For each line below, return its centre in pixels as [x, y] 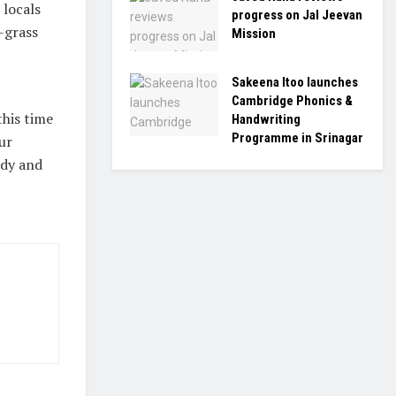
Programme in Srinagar [297, 137]
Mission [254, 34]
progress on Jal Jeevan [297, 15]
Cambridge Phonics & [292, 100]
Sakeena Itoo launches [295, 82]
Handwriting [266, 119]
